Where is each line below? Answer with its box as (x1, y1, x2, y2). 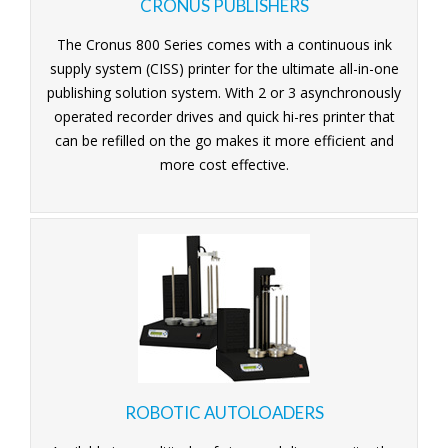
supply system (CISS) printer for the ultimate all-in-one (49, 58, 399, 78)
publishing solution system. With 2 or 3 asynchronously (47, 82, 401, 102)
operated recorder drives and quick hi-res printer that (53, 106, 395, 126)
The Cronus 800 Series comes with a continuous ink (56, 34, 392, 54)
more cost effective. (159, 154, 289, 174)
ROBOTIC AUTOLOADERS (124, 401, 324, 423)
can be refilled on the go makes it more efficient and (54, 130, 394, 150)
